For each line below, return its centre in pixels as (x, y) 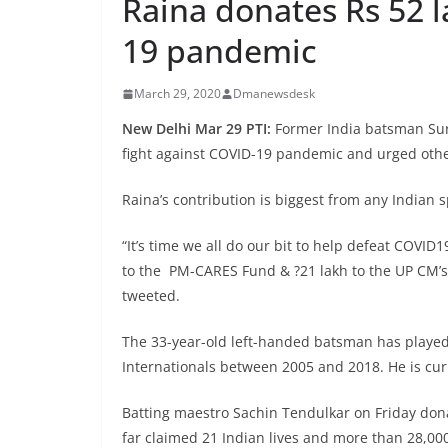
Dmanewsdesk (274, 94)
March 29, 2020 (177, 94)
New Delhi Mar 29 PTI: (198, 129)
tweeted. (151, 296)
